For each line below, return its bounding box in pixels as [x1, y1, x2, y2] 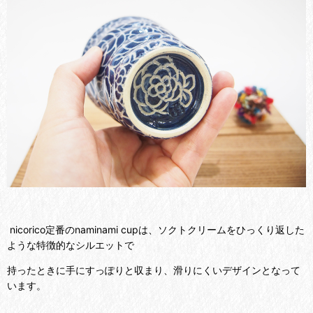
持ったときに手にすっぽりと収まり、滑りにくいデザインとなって [7, 264, 300, 277]
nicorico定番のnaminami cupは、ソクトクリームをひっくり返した [7, 224, 305, 236]
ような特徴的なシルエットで [7, 239, 134, 252]
